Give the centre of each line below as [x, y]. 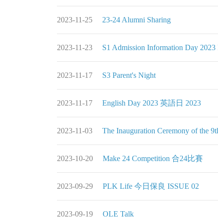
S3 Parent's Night [129, 75]
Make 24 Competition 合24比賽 [153, 159]
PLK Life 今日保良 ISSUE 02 [151, 186]
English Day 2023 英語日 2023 [152, 103]
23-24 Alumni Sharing [136, 20]
